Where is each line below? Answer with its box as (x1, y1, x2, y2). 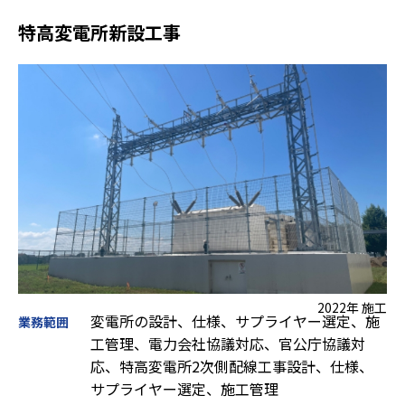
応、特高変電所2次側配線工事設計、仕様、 (90, 354, 373, 377)
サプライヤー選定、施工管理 (90, 377, 278, 400)
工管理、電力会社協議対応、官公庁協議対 (90, 332, 365, 354)
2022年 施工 (317, 297, 387, 316)
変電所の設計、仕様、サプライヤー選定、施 (90, 309, 380, 332)
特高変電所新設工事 (18, 18, 181, 45)
